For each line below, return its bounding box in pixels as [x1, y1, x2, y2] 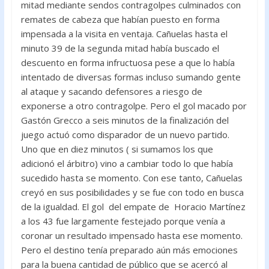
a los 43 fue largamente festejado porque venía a [20, 214, 225, 227]
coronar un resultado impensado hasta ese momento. [20, 229, 243, 241]
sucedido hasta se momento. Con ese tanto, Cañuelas [20, 171, 243, 184]
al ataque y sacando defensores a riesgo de [20, 85, 202, 97]
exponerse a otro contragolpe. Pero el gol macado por [20, 99, 247, 112]
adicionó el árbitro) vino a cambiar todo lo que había [20, 157, 233, 169]
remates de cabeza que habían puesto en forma [20, 13, 220, 25]
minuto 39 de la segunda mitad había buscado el [20, 41, 219, 54]
